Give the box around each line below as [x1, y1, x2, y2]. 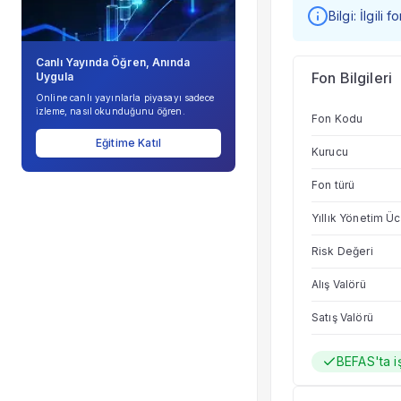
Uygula [36, 70, 73, 84]
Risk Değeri [311, 244, 373, 258]
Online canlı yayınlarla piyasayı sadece [36, 92, 214, 104]
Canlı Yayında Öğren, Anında [36, 55, 191, 70]
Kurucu [311, 145, 348, 158]
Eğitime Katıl [96, 136, 161, 150]
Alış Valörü [311, 277, 366, 291]
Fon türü [311, 178, 355, 192]
